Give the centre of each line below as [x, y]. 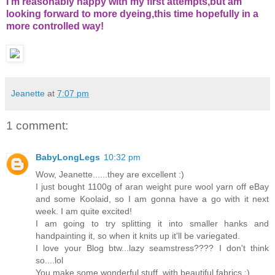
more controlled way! [55, 26]
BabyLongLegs [68, 157]
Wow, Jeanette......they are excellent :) [110, 175]
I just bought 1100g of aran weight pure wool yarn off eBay [152, 187]
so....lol [49, 261]
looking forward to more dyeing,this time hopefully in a [132, 14]
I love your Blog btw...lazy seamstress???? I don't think [152, 248]
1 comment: [37, 125]
